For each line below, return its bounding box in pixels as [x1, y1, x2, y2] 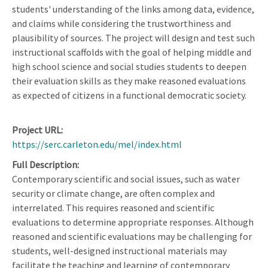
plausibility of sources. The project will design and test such [12, 31, 255, 44]
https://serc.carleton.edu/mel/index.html [12, 138, 182, 150]
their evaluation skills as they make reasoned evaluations [12, 74, 246, 87]
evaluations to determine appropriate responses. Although [12, 215, 254, 228]
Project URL [12, 123, 61, 136]
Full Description [12, 158, 77, 170]
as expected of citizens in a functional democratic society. [12, 89, 246, 101]
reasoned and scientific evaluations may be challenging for [12, 230, 252, 242]
